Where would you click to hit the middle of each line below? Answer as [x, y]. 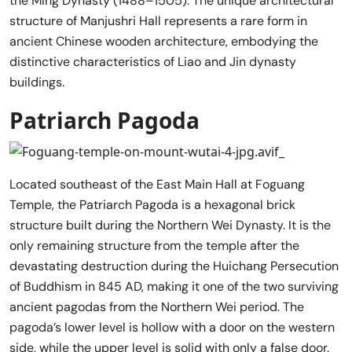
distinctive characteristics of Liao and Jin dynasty [153, 62]
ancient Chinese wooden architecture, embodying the [164, 41]
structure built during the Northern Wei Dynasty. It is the [170, 225]
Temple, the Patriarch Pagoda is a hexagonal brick [152, 205]
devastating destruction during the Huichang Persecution [174, 266]
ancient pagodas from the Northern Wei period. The [157, 307]
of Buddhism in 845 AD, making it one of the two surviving [174, 286]
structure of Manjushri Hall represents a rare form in [158, 21]
